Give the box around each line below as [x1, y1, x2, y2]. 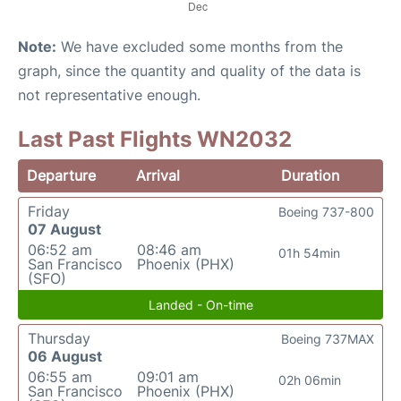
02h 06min [277, 372, 341, 388]
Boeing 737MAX [281, 331, 374, 347]
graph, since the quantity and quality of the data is [18, 62, 361, 81]
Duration [280, 166, 339, 185]
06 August [28, 347, 102, 366]
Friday [28, 202, 70, 221]
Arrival [136, 166, 181, 185]
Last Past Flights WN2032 [18, 126, 292, 153]
